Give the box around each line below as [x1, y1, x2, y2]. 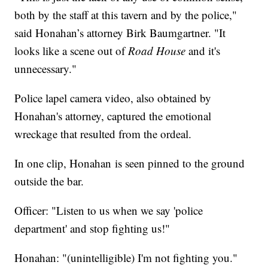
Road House [128, 43, 186, 59]
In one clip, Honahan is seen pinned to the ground [14, 156, 245, 171]
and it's [185, 43, 221, 59]
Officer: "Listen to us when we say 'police [14, 203, 203, 218]
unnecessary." [14, 61, 77, 77]
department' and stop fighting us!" [14, 221, 170, 236]
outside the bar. [14, 173, 84, 189]
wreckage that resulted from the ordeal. [14, 126, 192, 142]
